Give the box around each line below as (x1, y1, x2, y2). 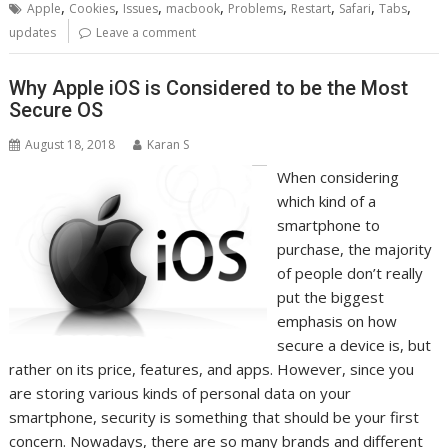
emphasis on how (276, 310, 397, 331)
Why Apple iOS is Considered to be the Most (9, 75, 409, 100)
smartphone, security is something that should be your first (9, 406, 420, 427)
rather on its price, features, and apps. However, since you (9, 358, 415, 379)
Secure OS (9, 97, 104, 122)
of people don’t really (276, 262, 423, 283)
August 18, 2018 (25, 135, 116, 153)
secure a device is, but (276, 334, 431, 355)
